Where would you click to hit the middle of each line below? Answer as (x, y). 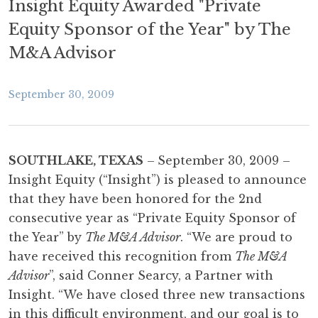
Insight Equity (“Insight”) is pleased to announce (158, 180)
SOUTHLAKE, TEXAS (76, 160)
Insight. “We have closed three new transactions (157, 295)
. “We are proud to (236, 237)
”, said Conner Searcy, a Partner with (161, 275)
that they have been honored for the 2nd (135, 199)
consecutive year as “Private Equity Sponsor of (152, 218)
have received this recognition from (122, 256)
